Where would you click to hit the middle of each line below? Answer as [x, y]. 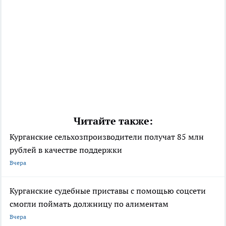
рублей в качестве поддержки [66, 150]
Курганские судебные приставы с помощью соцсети [108, 191]
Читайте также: [113, 121]
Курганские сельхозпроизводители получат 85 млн [107, 137]
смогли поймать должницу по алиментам [89, 204]
